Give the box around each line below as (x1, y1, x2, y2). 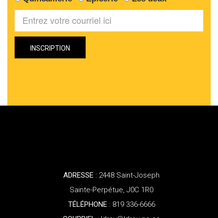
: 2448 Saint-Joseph (93, 170, 160, 180)
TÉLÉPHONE (68, 200, 107, 209)
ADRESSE (63, 170, 93, 180)
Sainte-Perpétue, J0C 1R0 (70, 185, 153, 194)
